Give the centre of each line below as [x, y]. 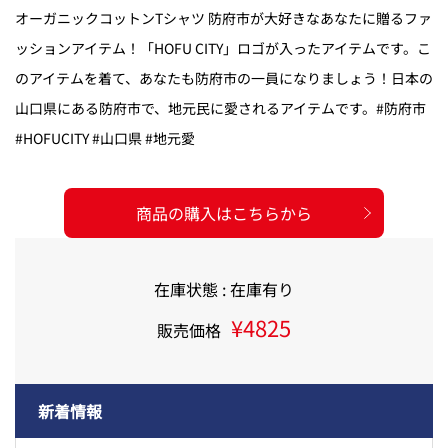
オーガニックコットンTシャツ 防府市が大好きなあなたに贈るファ [223, 17]
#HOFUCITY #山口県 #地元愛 [105, 137]
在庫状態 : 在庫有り [224, 288]
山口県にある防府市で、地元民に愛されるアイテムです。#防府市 [220, 107]
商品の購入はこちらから [224, 212]
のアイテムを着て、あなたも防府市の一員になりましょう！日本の [224, 77]
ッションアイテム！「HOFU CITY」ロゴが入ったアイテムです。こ [223, 47]
